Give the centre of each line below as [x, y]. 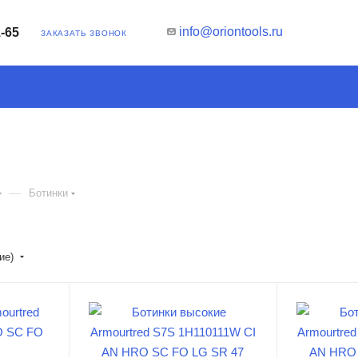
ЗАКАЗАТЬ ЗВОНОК [84, 33]
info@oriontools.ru [231, 31]
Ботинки [48, 193]
